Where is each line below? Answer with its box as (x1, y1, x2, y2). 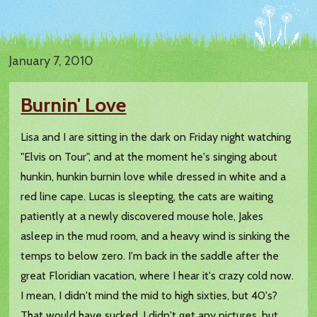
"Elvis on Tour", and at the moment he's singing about (21, 150, 278, 164)
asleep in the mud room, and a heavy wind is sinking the (21, 229, 291, 243)
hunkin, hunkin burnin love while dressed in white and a (21, 170, 287, 184)
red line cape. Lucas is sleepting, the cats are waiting (21, 190, 274, 204)
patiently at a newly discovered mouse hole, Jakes (21, 209, 264, 224)
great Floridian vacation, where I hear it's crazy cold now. (21, 269, 294, 283)
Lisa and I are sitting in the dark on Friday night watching (21, 130, 292, 144)
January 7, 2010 (9, 53, 94, 69)
